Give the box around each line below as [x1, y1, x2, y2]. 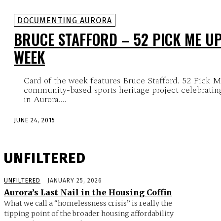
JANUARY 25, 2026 [47, 177, 102, 184]
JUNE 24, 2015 [14, 117, 55, 124]
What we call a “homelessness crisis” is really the [4, 198, 172, 208]
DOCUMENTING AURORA [17, 16, 112, 26]
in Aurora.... [24, 93, 67, 107]
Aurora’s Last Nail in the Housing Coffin [4, 187, 172, 197]
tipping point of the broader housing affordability [4, 209, 174, 218]
